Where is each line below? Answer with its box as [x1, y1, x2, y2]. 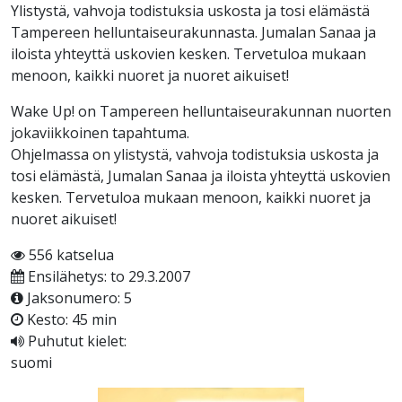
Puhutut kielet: [24, 331, 127, 352]
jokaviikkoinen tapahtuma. [11, 123, 189, 144]
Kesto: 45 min [23, 310, 117, 330]
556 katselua [25, 245, 114, 266]
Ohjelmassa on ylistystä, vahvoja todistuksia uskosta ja [11, 144, 379, 165]
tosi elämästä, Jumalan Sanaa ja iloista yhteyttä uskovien [11, 166, 390, 187]
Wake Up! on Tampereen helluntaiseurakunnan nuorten [11, 101, 391, 122]
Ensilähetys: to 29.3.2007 [24, 267, 190, 287]
